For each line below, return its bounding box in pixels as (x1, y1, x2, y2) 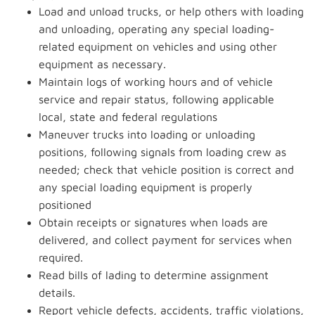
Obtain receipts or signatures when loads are (39, 216, 268, 229)
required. (39, 251, 83, 264)
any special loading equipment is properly (39, 181, 252, 193)
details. (39, 286, 75, 299)
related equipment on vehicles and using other (39, 40, 277, 53)
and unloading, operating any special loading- (39, 22, 274, 35)
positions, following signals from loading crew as (39, 146, 286, 158)
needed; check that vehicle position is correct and (39, 163, 294, 176)
